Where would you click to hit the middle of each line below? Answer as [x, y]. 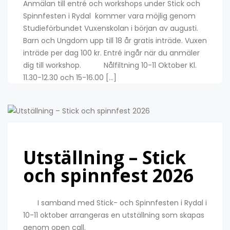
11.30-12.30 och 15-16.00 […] [70, 78]
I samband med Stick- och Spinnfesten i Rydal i [115, 203]
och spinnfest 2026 [108, 175]
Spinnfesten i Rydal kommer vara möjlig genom [109, 16]
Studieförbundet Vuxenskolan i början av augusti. [113, 28]
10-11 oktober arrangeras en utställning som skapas [114, 215]
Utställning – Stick [104, 157]
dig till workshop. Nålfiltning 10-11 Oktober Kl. [110, 65]
